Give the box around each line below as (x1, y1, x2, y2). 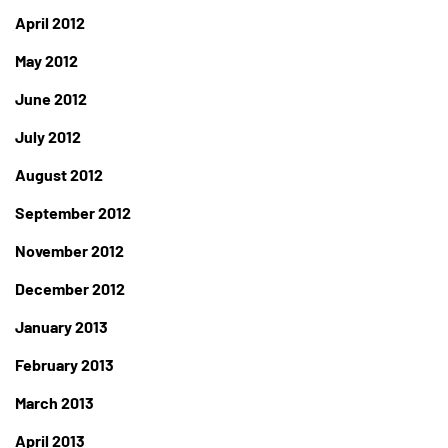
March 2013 (15, 393, 94, 413)
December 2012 (15, 279, 125, 299)
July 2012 (15, 127, 81, 147)
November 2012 (15, 241, 124, 261)
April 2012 (15, 13, 85, 33)
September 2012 (15, 203, 131, 223)
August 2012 (15, 165, 103, 185)
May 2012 (15, 51, 78, 71)
